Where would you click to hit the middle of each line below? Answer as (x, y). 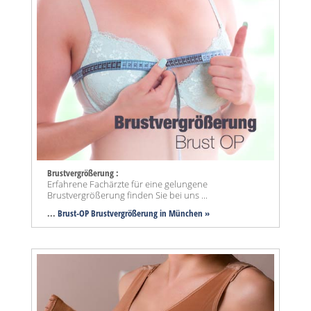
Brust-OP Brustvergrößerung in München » (134, 213)
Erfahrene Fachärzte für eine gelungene (127, 184)
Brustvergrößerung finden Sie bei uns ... (127, 195)
